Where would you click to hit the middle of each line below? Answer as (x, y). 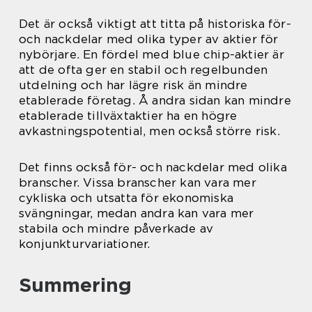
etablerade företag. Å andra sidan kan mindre (155, 100)
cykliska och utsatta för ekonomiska (126, 197)
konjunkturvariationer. (85, 243)
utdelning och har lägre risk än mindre (133, 85)
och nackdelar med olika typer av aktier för (149, 39)
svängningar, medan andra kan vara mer (136, 213)
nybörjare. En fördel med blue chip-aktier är (151, 54)
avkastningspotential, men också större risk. (149, 131)
